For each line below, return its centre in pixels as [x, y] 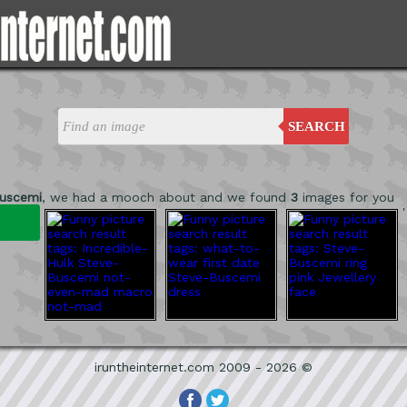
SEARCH [316, 126]
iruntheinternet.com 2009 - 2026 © [203, 367]
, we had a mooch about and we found [166, 197]
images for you [346, 197]
